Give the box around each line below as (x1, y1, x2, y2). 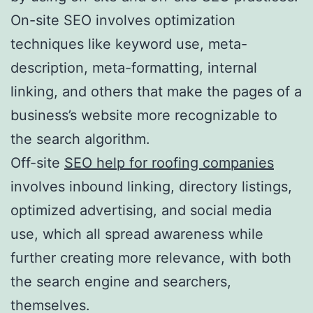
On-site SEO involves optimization (10, 11, 235, 29)
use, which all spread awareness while (10, 225, 263, 242)
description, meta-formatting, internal (10, 59, 257, 76)
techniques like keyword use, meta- (10, 35, 247, 52)
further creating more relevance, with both (10, 249, 291, 266)
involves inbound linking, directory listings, (10, 177, 292, 195)
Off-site (10, 154, 64, 171)
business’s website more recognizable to (10, 106, 277, 124)
